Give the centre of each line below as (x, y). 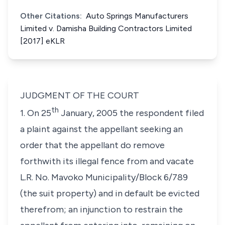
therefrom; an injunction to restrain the (101, 209)
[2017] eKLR (42, 41)
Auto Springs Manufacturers (137, 16)
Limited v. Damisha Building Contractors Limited (106, 28)
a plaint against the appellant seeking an (101, 129)
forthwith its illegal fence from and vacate (107, 161)
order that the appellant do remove (92, 145)
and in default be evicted (148, 193)
